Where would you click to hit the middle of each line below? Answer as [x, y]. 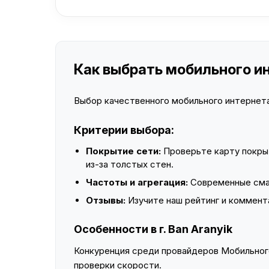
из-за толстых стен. [130, 164]
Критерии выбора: [124, 130]
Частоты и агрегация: [137, 182]
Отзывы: [106, 200]
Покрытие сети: [123, 151]
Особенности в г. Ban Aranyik [153, 229]
